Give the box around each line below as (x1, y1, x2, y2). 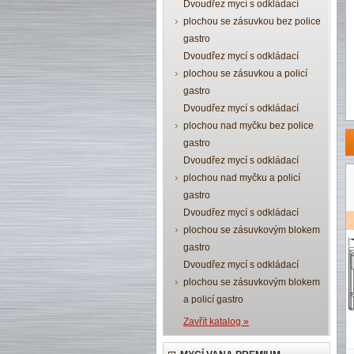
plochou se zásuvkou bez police (183, 16, 321, 27)
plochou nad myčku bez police (183, 120, 314, 131)
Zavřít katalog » (183, 316, 249, 327)
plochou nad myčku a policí (183, 172, 300, 183)
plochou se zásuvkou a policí (183, 68, 307, 79)
